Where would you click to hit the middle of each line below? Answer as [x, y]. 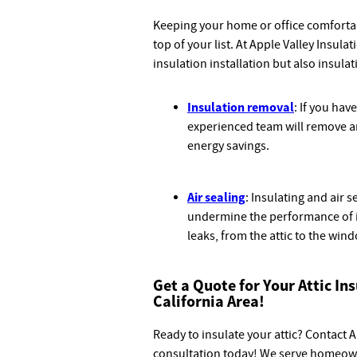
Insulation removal [241, 107]
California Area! [209, 301]
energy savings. [228, 146]
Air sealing [216, 197]
